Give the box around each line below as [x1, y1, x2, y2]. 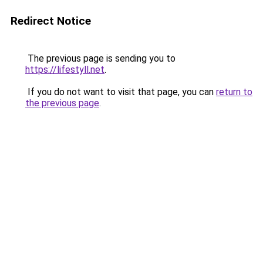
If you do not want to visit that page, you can [25, 86, 216, 97]
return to [216, 86, 252, 97]
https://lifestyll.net [25, 64, 104, 75]
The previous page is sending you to [25, 53, 176, 64]
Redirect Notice [11, 14, 91, 28]
